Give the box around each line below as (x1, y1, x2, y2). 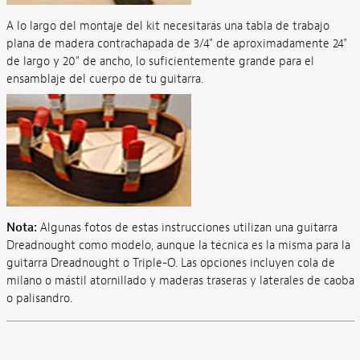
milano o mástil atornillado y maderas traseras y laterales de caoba (6, 273, 354, 288)
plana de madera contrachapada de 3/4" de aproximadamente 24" (6, 35, 347, 51)
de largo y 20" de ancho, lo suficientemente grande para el (6, 53, 314, 69)
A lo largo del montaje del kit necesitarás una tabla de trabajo (6, 18, 329, 34)
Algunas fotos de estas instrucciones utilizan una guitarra (36, 220, 337, 235)
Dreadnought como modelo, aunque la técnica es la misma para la (6, 238, 350, 253)
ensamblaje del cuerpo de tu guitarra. (6, 71, 203, 87)
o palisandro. (6, 291, 72, 306)
